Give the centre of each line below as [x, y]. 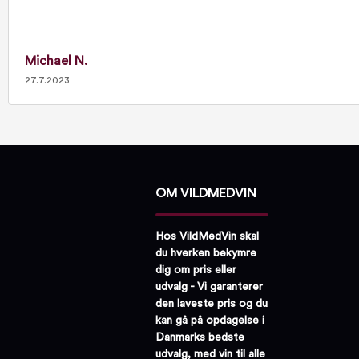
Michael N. [56, 61]
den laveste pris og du [212, 303]
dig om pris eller [196, 270]
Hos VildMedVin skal [207, 236]
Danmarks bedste [200, 337]
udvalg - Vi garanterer [209, 286]
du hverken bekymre [206, 253]
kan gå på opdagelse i [210, 320]
